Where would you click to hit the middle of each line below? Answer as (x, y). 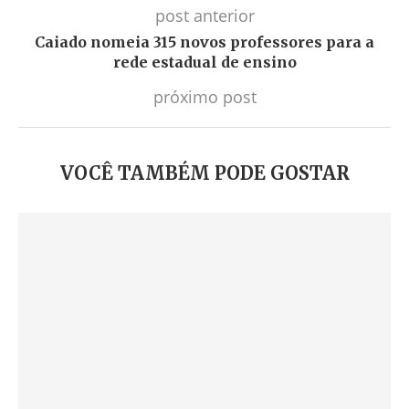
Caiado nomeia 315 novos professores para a (204, 42)
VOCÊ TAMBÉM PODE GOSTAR (204, 173)
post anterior (204, 16)
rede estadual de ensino (204, 62)
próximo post (204, 97)
